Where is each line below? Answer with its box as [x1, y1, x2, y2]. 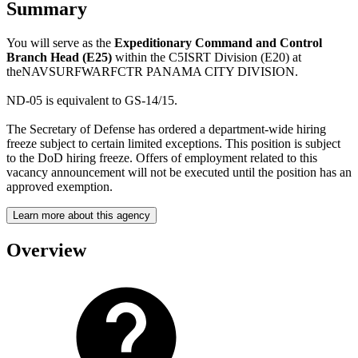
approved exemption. [6, 179, 113, 193]
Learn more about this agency [13, 209, 150, 221]
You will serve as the [6, 35, 114, 50]
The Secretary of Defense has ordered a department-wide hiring [6, 121, 326, 136]
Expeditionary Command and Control [114, 35, 322, 50]
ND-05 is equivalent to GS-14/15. [6, 93, 177, 107]
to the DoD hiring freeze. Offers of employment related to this [6, 150, 317, 165]
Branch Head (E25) [6, 50, 115, 64]
